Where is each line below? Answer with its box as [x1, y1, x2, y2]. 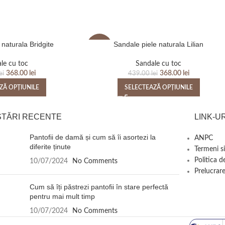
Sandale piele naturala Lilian [114, 40, 204, 49]
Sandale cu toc [136, 60, 182, 68]
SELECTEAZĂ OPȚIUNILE [124, 84, 193, 91]
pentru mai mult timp [30, 192, 95, 201]
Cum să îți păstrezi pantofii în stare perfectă [30, 183, 169, 191]
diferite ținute [30, 143, 71, 151]
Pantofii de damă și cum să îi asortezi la [30, 133, 156, 142]
